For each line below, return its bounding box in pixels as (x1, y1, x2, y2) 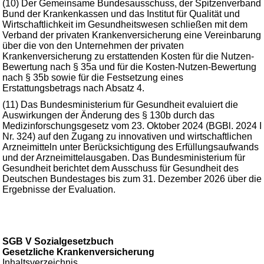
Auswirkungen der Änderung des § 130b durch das (2, 110, 214, 120)
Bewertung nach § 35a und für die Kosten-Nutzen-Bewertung (2, 62, 256, 72)
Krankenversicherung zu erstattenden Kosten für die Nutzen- (2, 51, 254, 61)
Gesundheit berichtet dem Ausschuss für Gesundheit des (2, 163, 239, 173)
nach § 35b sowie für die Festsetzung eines (2, 72, 183, 82)
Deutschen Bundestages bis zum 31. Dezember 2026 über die (2, 174, 262, 184)
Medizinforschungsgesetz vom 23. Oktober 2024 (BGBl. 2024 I (2, 121, 262, 131)
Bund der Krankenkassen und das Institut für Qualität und (2, 9, 240, 19)
